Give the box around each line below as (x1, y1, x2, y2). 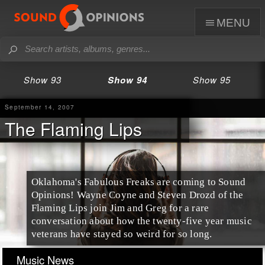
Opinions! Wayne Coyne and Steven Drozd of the (31, 189, 244, 201)
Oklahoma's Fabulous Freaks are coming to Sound (31, 176, 246, 188)
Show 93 (23, 73, 62, 86)
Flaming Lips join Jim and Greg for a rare (31, 202, 209, 214)
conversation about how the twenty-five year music (31, 215, 252, 227)
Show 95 (193, 73, 231, 86)
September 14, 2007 (5, 102, 75, 111)
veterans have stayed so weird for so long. (31, 228, 212, 240)
